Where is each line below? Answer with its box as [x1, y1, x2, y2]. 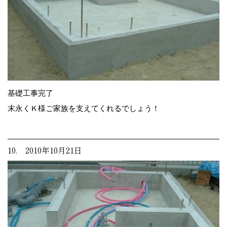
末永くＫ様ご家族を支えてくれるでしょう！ [8, 103, 160, 112]
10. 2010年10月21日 [8, 143, 82, 156]
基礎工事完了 [8, 88, 53, 97]
